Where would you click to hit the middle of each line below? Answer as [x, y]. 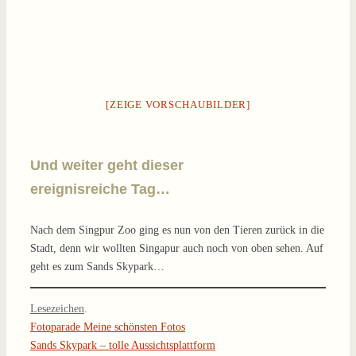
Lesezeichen [57, 308]
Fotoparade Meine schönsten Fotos [108, 327]
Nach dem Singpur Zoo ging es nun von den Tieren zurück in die [177, 230]
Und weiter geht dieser [107, 166]
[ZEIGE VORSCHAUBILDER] [178, 105]
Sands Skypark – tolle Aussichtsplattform [123, 345]
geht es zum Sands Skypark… [97, 266]
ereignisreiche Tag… [100, 190]
